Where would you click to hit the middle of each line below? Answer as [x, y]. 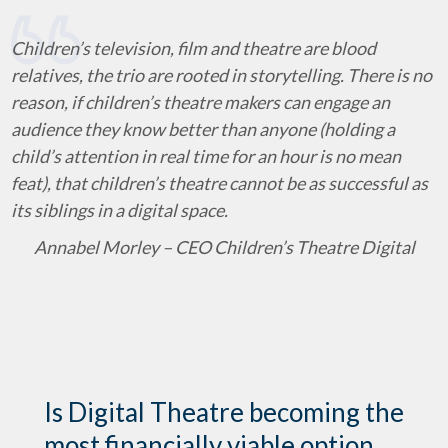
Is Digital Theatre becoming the [224, 412]
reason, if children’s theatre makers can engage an [200, 102]
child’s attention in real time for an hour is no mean [206, 156]
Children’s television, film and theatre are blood [193, 48]
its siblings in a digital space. [119, 210]
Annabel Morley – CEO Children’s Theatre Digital [224, 247]
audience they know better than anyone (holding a [203, 129]
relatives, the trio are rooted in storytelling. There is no [221, 75]
